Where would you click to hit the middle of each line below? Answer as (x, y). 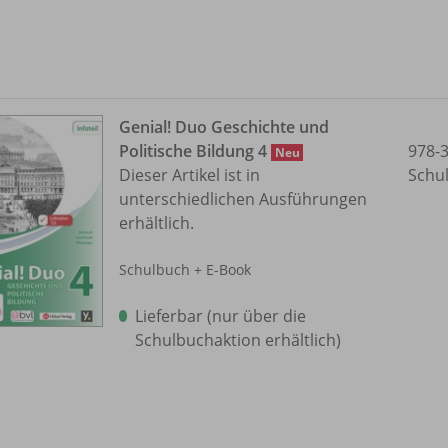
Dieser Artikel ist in (189, 174)
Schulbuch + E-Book (185, 269)
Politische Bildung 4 (195, 150)
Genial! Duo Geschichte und (224, 126)
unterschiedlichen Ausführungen (243, 198)
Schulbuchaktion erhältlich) (238, 339)
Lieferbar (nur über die (221, 315)
